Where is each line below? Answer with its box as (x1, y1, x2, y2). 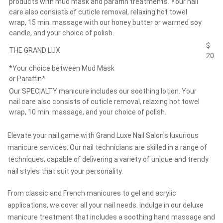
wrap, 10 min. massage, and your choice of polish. (9, 108, 166, 116)
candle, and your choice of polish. (9, 29, 114, 37)
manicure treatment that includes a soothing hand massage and (7, 213, 215, 221)
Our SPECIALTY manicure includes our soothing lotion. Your (9, 87, 197, 95)
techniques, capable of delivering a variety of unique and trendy (7, 155, 209, 163)
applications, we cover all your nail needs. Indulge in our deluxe (7, 201, 204, 209)
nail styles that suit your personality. (7, 167, 123, 175)
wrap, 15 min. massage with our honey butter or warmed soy (9, 18, 202, 26)
